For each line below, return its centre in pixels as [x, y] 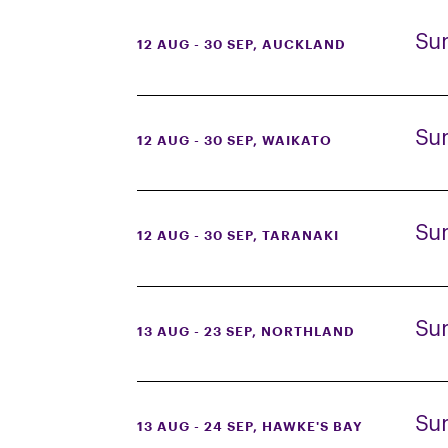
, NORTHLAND [303, 331]
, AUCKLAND [299, 44]
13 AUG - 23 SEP [194, 331]
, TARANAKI [296, 235]
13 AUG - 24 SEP [195, 426]
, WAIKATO [292, 140]
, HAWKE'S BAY [308, 426]
